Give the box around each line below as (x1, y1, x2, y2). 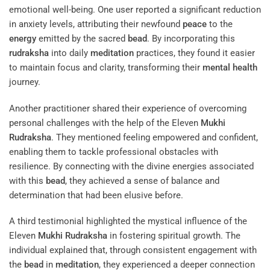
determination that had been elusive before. (9, 189, 183, 201)
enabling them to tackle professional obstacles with (9, 146, 218, 157)
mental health (202, 62, 257, 74)
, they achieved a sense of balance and (65, 175, 219, 186)
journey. (9, 77, 40, 88)
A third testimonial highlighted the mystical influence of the (9, 216, 247, 227)
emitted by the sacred (36, 33, 128, 45)
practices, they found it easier (134, 48, 255, 59)
